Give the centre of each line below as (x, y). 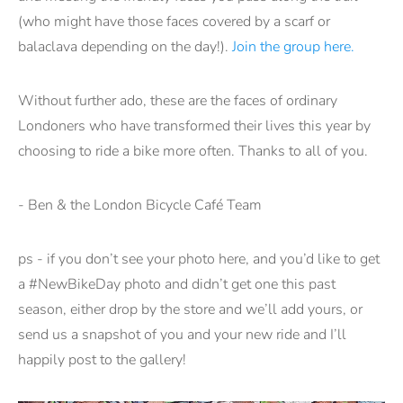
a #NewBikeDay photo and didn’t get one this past (177, 285)
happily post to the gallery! (102, 360)
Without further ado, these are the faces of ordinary (178, 101)
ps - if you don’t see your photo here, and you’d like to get (199, 260)
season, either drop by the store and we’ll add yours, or (190, 310)
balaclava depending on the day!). (125, 47)
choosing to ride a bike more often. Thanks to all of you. (193, 152)
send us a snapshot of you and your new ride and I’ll (182, 335)
